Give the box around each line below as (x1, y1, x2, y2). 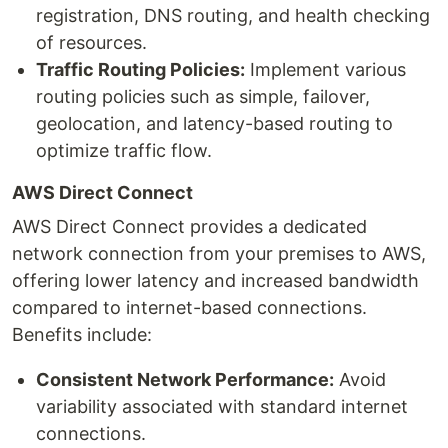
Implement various (245, 59, 406, 80)
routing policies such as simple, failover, (36, 86, 370, 107)
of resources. (36, 32, 147, 53)
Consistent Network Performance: (36, 369, 334, 390)
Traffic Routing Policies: (36, 59, 245, 80)
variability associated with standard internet (36, 396, 408, 417)
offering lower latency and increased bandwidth (12, 270, 419, 291)
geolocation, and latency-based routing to (36, 113, 393, 134)
